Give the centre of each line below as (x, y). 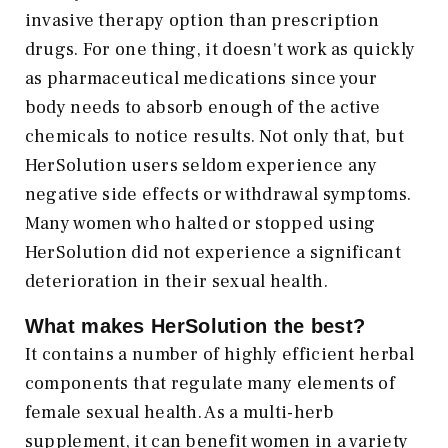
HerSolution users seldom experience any (201, 166)
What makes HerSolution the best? (195, 326)
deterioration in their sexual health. (176, 282)
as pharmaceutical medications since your (201, 79)
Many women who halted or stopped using (200, 224)
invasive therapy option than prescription (202, 21)
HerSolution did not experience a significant (212, 253)
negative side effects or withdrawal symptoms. (218, 195)
